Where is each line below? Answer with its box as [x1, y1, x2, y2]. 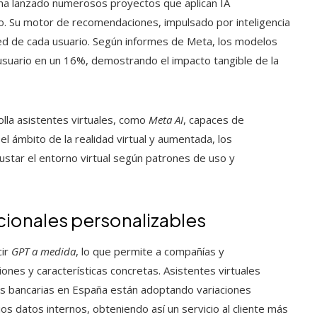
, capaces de [183, 112, 244, 127]
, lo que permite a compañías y [76, 243, 224, 258]
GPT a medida [11, 243, 76, 258]
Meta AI [149, 112, 183, 127]
